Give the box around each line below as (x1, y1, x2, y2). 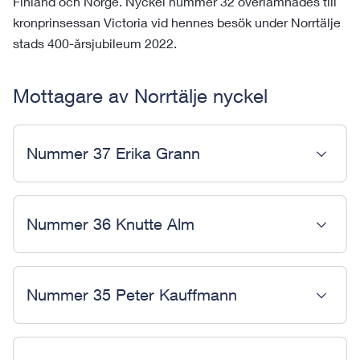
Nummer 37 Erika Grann (27, 144, 200, 162)
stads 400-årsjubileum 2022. (13, 35, 177, 51)
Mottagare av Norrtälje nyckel (13, 84, 268, 107)
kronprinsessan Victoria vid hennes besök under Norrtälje (13, 14, 341, 30)
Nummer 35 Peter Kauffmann (27, 285, 237, 304)
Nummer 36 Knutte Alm (27, 215, 194, 233)
